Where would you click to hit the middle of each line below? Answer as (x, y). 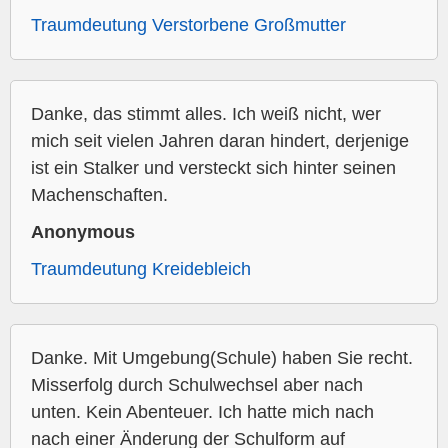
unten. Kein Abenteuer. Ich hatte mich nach (202, 412)
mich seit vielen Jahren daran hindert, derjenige (220, 141)
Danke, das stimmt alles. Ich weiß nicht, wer (206, 114)
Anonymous (83, 232)
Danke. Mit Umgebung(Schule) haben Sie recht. (222, 358)
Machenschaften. (99, 195)
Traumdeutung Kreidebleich (141, 269)
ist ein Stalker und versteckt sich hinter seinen (213, 168)
